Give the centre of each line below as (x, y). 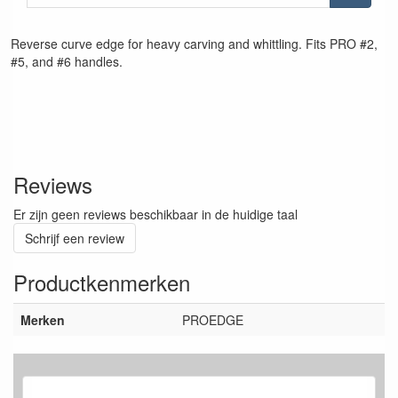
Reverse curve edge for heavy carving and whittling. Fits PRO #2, (194, 43)
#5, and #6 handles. (67, 61)
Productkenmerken (102, 282)
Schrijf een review (75, 238)
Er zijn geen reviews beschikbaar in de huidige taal (155, 214)
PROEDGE (213, 319)
